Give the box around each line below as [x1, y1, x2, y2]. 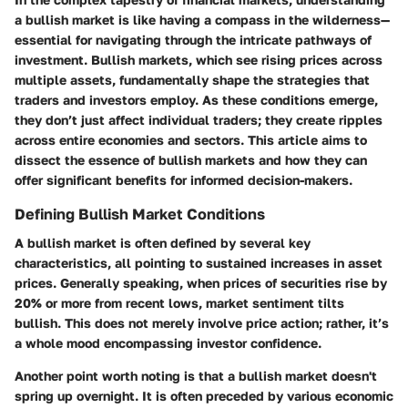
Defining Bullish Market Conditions [15, 204, 265, 223]
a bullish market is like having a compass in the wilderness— [15, 11, 390, 27]
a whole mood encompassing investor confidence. [15, 334, 321, 351]
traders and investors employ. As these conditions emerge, [15, 91, 378, 107]
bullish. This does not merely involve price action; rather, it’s [15, 314, 389, 331]
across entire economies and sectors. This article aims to [15, 131, 367, 148]
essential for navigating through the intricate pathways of [15, 31, 372, 47]
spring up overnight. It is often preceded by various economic [15, 387, 393, 403]
